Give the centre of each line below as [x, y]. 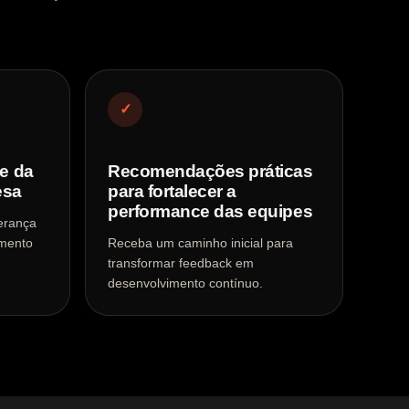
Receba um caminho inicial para [200, 243]
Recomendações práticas [210, 171]
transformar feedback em [181, 263]
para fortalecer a [172, 191]
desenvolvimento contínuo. [185, 283]
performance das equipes [210, 211]
